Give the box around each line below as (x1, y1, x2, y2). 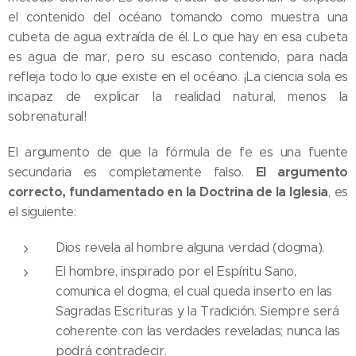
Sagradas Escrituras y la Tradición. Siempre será (56, 304, 339, 319)
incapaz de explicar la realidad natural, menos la (8, 89, 348, 105)
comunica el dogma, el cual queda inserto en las (56, 284, 332, 300)
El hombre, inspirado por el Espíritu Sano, (56, 264, 296, 280)
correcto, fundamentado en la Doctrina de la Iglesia (8, 184, 328, 201)
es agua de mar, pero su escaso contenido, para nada (8, 49, 348, 65)
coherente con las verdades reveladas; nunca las (56, 323, 340, 339)
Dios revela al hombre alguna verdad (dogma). (56, 240, 324, 256)
